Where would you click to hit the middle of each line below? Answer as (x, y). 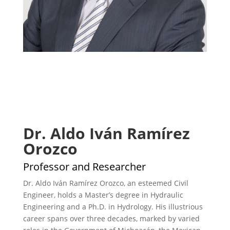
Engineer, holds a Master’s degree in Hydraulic (103, 195)
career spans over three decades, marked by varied (111, 219)
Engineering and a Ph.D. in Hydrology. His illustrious (113, 207)
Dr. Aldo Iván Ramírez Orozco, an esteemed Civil (106, 183)
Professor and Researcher (84, 167)
